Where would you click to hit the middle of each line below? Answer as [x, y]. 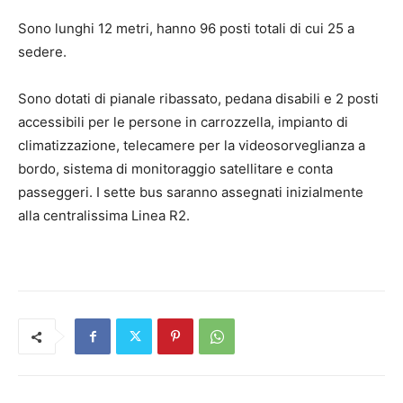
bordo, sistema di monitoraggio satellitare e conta [175, 169]
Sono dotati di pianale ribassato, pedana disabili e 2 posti [198, 99]
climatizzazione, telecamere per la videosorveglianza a [192, 146]
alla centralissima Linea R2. [104, 216]
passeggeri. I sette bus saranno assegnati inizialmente [191, 193]
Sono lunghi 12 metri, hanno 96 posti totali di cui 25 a [186, 29]
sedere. [42, 52]
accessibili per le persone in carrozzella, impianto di [183, 122]
